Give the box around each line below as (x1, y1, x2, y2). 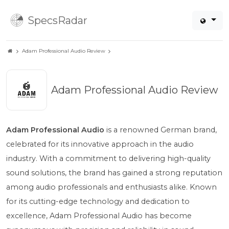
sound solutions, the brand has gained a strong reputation (6, 168, 222, 177)
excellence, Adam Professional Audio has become (6, 211, 192, 220)
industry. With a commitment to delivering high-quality (6, 154, 211, 163)
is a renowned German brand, (104, 125, 217, 134)
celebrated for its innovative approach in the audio (6, 140, 194, 149)
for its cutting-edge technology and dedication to (6, 197, 190, 206)
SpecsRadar (28, 14, 87, 27)
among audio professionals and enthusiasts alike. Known (6, 182, 217, 192)
